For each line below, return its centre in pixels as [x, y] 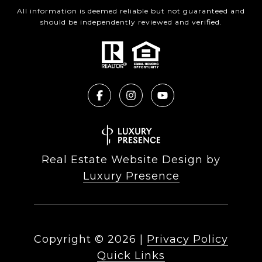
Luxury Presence [131, 176]
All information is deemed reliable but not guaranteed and [131, 11]
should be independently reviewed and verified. [131, 22]
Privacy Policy [187, 239]
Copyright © [69, 239]
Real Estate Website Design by [131, 160]
